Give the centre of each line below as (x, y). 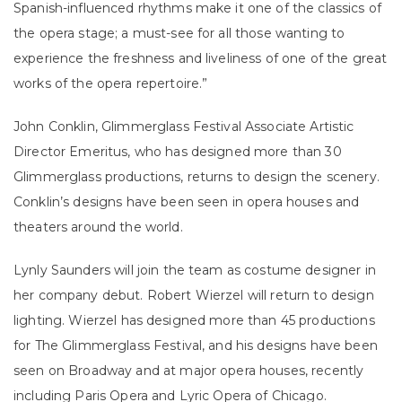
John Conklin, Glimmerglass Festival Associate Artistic (184, 127)
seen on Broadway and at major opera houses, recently (189, 371)
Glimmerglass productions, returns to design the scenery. (197, 177)
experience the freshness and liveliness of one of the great (201, 59)
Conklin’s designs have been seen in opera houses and (187, 202)
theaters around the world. (100, 227)
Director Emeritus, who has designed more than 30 (178, 152)
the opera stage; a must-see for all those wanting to (179, 34)
